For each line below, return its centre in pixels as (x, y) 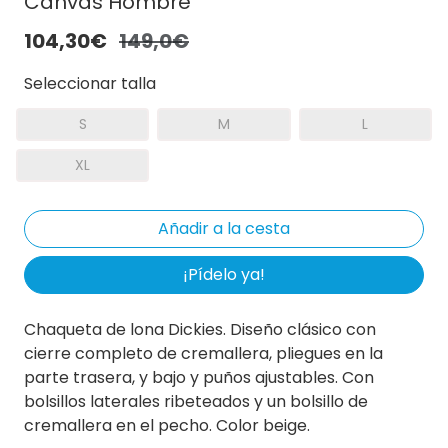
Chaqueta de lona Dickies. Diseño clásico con (200, 329)
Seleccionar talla (90, 83)
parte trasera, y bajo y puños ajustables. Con (199, 377)
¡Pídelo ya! (224, 274)
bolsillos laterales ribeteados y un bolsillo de (196, 401)
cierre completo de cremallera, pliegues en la (203, 353)
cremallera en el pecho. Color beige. (167, 425)
